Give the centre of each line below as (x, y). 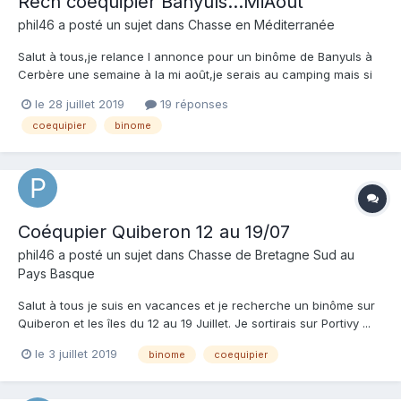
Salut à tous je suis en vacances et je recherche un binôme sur (196, 306)
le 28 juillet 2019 (80, 104)
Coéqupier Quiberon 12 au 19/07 (154, 232)
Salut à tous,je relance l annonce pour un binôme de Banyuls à (195, 57)
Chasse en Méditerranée (261, 25)
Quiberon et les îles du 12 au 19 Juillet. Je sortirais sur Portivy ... (194, 324)
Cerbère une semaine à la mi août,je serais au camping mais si (195, 75)
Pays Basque (56, 274)
